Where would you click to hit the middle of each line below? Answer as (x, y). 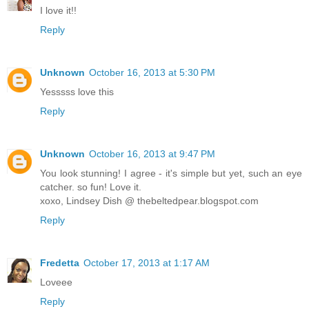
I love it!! (58, 10)
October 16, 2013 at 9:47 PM (152, 153)
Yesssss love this (77, 91)
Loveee (56, 282)
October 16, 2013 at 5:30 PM (152, 72)
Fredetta (60, 262)
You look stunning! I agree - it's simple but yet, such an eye (171, 173)
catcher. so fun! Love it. (91, 187)
